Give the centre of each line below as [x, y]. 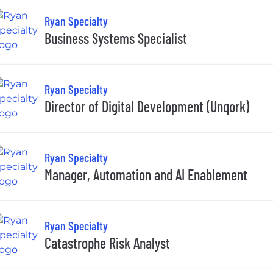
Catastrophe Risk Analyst [107, 243]
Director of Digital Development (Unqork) [147, 107]
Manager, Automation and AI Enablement [146, 175]
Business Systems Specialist [116, 38]
